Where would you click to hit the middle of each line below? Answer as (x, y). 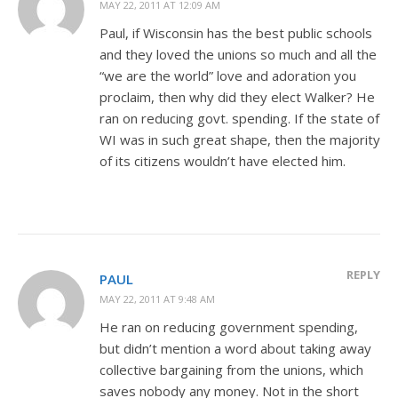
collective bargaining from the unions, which (231, 369)
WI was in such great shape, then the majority (240, 139)
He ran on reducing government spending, (229, 326)
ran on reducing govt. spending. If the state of (239, 118)
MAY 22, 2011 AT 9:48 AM (157, 298)
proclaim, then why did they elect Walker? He (237, 96)
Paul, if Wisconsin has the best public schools (236, 32)
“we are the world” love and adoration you (228, 75)
